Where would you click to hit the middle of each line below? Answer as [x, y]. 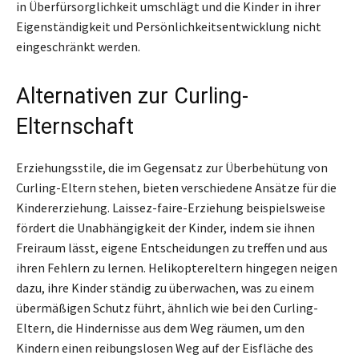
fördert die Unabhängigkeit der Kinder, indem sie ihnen [165, 228]
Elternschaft [75, 127]
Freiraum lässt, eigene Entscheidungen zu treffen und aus [172, 248]
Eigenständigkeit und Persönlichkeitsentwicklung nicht [169, 27]
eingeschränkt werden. [78, 47]
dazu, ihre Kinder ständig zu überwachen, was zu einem [165, 288]
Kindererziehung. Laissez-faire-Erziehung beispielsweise [171, 208]
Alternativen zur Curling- [132, 97]
